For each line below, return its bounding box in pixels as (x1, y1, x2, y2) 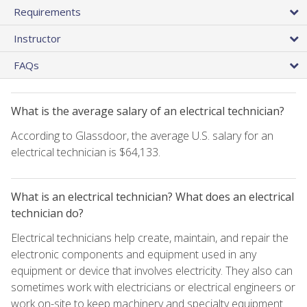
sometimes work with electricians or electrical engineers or (11, 279, 295, 295)
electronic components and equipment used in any (11, 246, 256, 262)
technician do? (11, 205, 84, 221)
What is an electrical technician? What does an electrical (11, 188, 294, 204)
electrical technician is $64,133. (11, 144, 160, 160)
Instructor (14, 31, 61, 45)
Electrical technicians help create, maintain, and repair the (11, 230, 288, 245)
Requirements (14, 4, 81, 19)
